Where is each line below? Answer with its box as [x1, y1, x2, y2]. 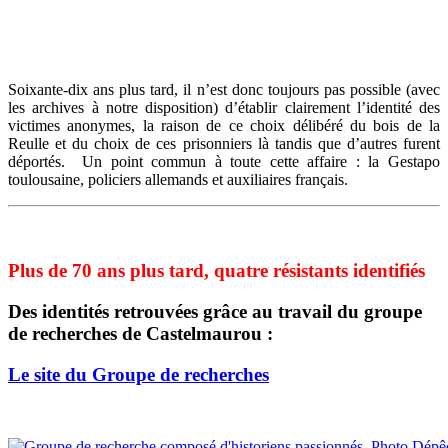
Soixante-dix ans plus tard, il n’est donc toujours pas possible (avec [8, 81, 440, 99]
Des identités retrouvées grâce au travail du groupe [8, 300, 422, 322]
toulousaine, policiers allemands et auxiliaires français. [8, 171, 348, 189]
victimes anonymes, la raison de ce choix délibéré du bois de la [8, 117, 440, 135]
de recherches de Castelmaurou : [8, 322, 273, 344]
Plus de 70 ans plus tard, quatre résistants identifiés [8, 260, 425, 282]
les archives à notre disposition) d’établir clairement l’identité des [8, 99, 440, 117]
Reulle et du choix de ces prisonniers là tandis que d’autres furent [8, 135, 440, 153]
